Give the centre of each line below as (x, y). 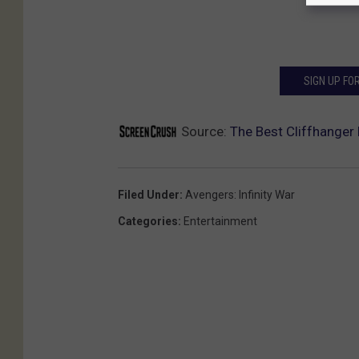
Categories (148, 221)
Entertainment (220, 221)
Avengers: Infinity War (240, 194)
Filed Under (149, 194)
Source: (204, 131)
